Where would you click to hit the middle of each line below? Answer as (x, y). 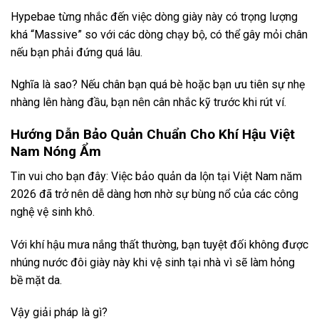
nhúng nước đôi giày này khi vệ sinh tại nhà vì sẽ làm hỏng (153, 262)
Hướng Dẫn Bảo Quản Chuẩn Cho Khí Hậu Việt (153, 135)
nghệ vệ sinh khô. (53, 211)
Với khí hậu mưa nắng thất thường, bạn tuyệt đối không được (159, 244)
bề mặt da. (36, 280)
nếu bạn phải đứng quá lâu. (77, 52)
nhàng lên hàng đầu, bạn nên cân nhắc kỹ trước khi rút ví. (148, 103)
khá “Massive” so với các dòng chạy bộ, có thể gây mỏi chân (159, 34)
